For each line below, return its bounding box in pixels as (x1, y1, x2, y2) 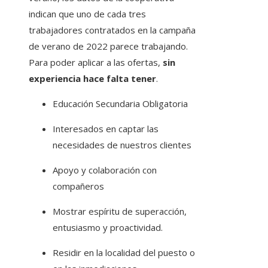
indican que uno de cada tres (29, 8, 146, 20)
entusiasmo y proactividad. (53, 221, 163, 234)
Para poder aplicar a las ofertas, (29, 56, 163, 69)
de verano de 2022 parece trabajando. (29, 40, 188, 53)
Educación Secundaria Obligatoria (53, 98, 188, 110)
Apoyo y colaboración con (53, 164, 157, 176)
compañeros (53, 180, 104, 193)
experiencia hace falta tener (29, 72, 156, 85)
